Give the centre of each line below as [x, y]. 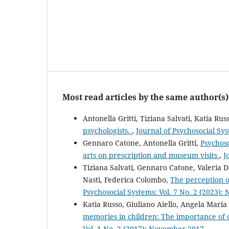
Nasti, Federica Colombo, [127, 180]
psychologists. [107, 131]
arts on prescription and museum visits [151, 155]
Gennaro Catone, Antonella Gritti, [142, 143]
